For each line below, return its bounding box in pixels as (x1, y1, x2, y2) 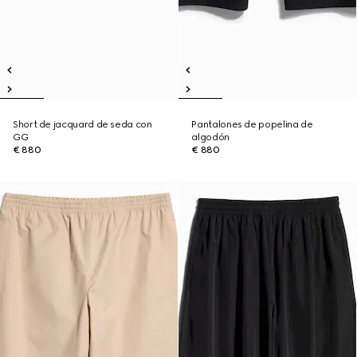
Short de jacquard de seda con (13, 119, 152, 130)
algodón (191, 131, 229, 143)
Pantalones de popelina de (191, 119, 313, 130)
